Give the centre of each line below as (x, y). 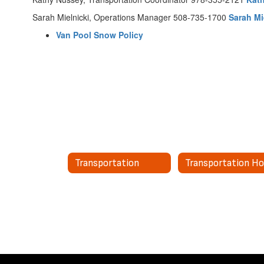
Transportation (107, 163)
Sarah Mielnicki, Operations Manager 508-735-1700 (131, 17)
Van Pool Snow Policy (100, 35)
